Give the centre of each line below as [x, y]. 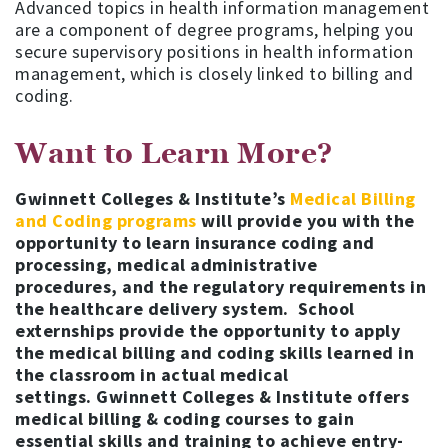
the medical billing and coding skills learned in [214, 352]
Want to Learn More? [174, 152]
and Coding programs [108, 220]
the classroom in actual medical [152, 374]
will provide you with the [308, 220]
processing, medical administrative [166, 264]
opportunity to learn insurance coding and [195, 242]
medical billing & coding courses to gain [184, 418]
